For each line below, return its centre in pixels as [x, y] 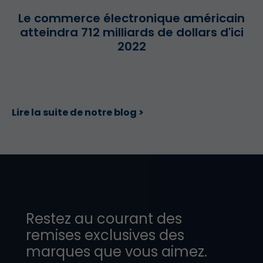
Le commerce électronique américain [131, 18]
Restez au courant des [104, 219]
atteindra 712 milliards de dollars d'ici [131, 33]
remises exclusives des [105, 235]
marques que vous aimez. [117, 252]
